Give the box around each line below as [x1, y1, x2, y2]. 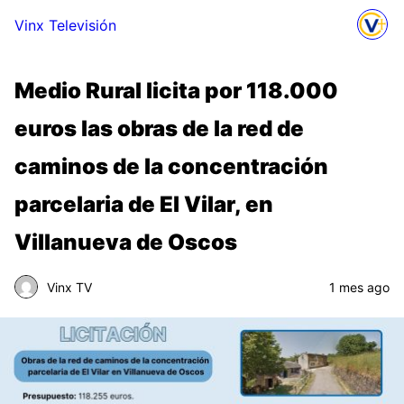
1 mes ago [329, 279, 390, 295]
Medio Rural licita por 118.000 [14, 78, 338, 104]
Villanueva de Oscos [14, 229, 237, 255]
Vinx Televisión [14, 16, 116, 34]
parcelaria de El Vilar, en [14, 191, 273, 217]
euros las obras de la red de [14, 115, 304, 142]
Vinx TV [47, 279, 92, 295]
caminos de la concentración [14, 153, 328, 179]
